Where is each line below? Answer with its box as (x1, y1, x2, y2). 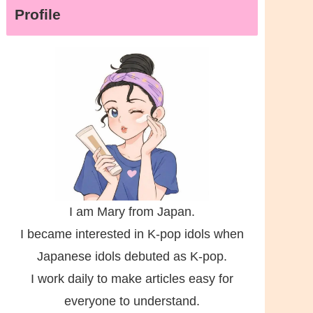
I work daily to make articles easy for (30, 271, 233, 286)
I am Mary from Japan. (68, 204, 195, 219)
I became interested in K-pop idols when (20, 226, 244, 241)
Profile (14, 6, 61, 22)
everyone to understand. (64, 293, 200, 308)
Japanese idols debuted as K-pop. (36, 249, 227, 263)
